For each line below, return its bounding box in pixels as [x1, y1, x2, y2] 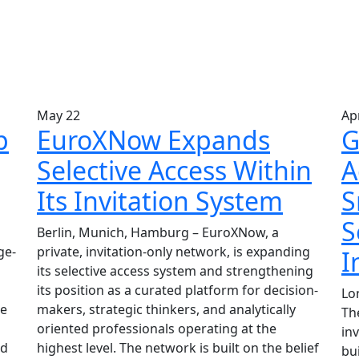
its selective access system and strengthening [37, 262, 313, 280]
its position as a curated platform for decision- [37, 281, 318, 299]
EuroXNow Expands [37, 123, 270, 157]
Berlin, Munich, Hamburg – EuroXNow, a [37, 224, 279, 241]
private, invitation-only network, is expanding [37, 243, 310, 260]
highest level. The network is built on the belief [37, 339, 319, 357]
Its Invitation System [37, 184, 283, 218]
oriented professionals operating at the [37, 320, 276, 337]
